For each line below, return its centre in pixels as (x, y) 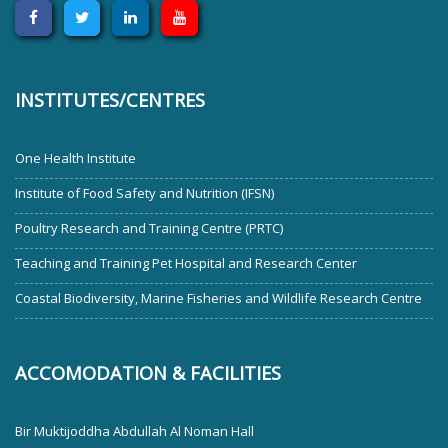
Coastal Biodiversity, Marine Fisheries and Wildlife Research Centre (218, 297)
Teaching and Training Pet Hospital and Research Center (186, 262)
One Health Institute (75, 157)
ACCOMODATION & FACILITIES (148, 372)
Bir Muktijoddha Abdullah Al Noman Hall (134, 430)
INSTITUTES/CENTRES (110, 99)
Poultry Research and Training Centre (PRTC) (149, 227)
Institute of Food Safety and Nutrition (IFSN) (144, 192)
